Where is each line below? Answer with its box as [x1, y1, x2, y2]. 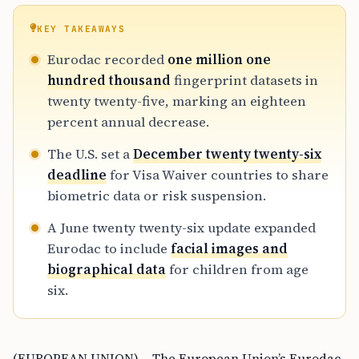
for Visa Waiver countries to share [107, 164, 329, 184]
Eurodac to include [47, 238, 171, 258]
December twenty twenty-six [133, 143, 321, 163]
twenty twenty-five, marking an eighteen [47, 91, 306, 111]
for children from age [166, 259, 309, 279]
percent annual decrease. [47, 111, 209, 131]
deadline [47, 164, 107, 184]
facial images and [171, 238, 288, 258]
